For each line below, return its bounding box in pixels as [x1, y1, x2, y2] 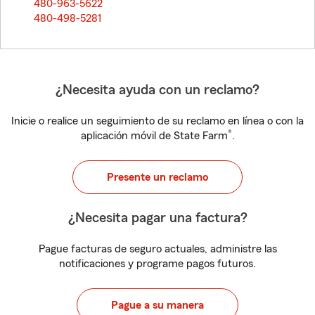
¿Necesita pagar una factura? [67, 211, 247, 225]
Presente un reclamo [107, 172, 208, 183]
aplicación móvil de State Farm [80, 130, 228, 141]
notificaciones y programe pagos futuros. [59, 258, 256, 269]
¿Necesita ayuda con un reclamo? [56, 83, 259, 97]
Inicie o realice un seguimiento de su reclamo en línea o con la [11, 115, 304, 127]
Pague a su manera [111, 300, 204, 311]
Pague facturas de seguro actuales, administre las [38, 243, 277, 255]
